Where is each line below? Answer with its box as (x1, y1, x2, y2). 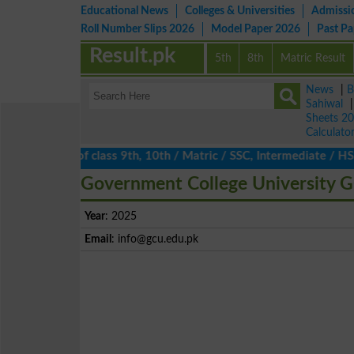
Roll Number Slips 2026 (81, 23, 194, 35)
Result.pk (89, 45, 176, 66)
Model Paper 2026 (211, 23, 300, 35)
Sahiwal (306, 98, 343, 110)
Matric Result (281, 52, 346, 64)
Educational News (81, 5, 168, 17)
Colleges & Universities (185, 5, 295, 17)
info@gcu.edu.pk (118, 233, 198, 245)
